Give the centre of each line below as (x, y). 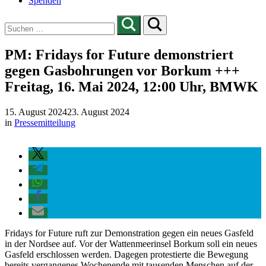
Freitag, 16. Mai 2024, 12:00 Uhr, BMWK (132, 86)
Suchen (18, 20)
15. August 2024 (36, 112)
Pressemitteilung (45, 122)
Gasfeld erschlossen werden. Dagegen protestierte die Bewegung (126, 254)
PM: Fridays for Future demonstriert (119, 54)
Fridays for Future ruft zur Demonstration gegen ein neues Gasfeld (129, 233)
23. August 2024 (98, 112)
